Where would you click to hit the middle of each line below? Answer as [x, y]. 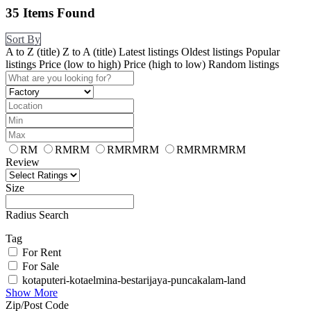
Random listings [244, 65]
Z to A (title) [89, 52]
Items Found [57, 12]
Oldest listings [212, 52]
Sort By [23, 40]
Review [23, 162]
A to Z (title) [33, 52]
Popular [263, 52]
